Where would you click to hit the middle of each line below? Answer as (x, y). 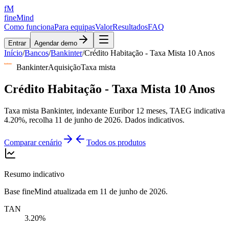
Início (13, 53)
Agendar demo (56, 43)
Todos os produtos (116, 142)
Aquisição (64, 67)
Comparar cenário (33, 142)
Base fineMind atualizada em (52, 191)
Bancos (37, 53)
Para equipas (75, 27)
